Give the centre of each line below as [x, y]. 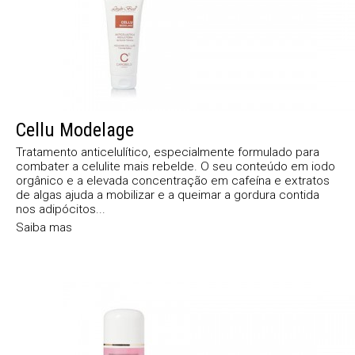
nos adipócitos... [61, 209]
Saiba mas [44, 227]
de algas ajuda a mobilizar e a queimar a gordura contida [168, 195]
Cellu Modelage [75, 130]
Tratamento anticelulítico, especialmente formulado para [168, 152]
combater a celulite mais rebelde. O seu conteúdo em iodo [176, 166]
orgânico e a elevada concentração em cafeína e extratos [173, 180]
